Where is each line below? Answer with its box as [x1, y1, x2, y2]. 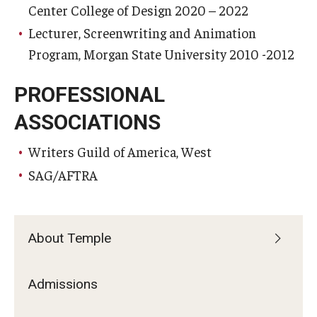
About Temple [28, 230, 111, 246]
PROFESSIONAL [14, 81, 165, 107]
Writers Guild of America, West [28, 143, 212, 160]
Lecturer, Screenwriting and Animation [28, 24, 256, 41]
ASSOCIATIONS [14, 109, 161, 134]
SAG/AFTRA [28, 166, 98, 183]
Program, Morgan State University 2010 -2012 [28, 45, 294, 62]
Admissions [28, 276, 98, 292]
